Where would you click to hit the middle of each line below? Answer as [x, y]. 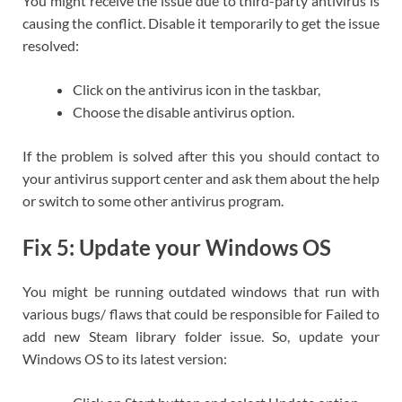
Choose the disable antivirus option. [184, 111]
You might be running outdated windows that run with [201, 292]
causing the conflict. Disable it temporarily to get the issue [201, 22]
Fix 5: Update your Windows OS [177, 247]
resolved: [51, 45]
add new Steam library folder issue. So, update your [201, 336]
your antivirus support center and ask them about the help [201, 178]
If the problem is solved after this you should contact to [201, 155]
